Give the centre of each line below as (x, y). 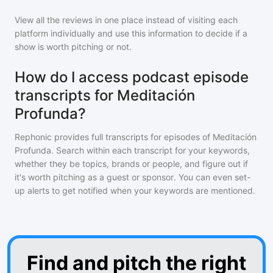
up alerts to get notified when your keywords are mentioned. (135, 190)
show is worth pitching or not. (73, 47)
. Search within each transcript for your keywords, (151, 150)
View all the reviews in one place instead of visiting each (126, 20)
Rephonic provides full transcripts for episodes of (114, 137)
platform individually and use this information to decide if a (131, 33)
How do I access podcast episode (132, 77)
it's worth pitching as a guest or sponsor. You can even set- (133, 177)
